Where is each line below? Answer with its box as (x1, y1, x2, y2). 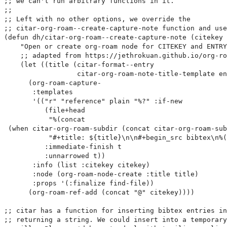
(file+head (4, 106, 85, 115)
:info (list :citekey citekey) (4, 161, 150, 169)
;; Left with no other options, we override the (4, 15, 191, 23)
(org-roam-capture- (4, 79, 101, 87)
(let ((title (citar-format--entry (4, 61, 154, 69)
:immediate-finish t (4, 143, 122, 151)
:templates (4, 88, 73, 96)
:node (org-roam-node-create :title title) (4, 170, 199, 178)
